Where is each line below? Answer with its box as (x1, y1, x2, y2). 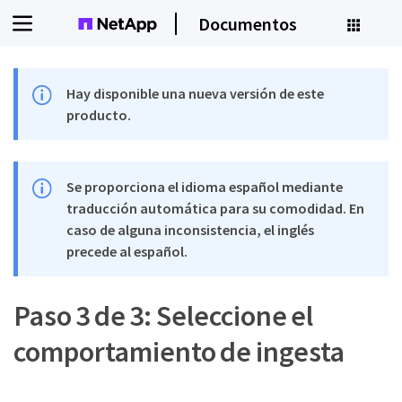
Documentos (197, 12, 297, 35)
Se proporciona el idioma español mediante (66, 178, 344, 196)
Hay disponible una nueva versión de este (66, 84, 325, 102)
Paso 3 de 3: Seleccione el (13, 298, 313, 334)
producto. (66, 106, 132, 124)
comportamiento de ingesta (13, 334, 345, 370)
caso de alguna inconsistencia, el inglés (66, 221, 315, 239)
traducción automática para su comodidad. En (66, 199, 365, 217)
